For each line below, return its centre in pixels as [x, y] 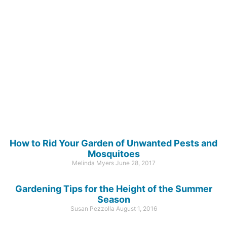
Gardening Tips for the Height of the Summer [113, 188]
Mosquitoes [113, 154]
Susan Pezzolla [93, 208]
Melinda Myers [93, 163]
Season [113, 199]
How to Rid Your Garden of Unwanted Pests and [113, 143]
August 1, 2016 [136, 208]
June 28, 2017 [135, 163]
